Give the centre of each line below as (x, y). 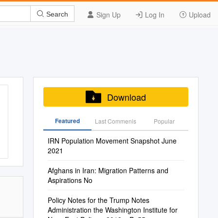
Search (56, 14)
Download (126, 97)
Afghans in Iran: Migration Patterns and (108, 170)
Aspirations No (70, 180)
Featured (67, 121)
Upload (199, 15)
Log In (154, 15)
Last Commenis (116, 121)
